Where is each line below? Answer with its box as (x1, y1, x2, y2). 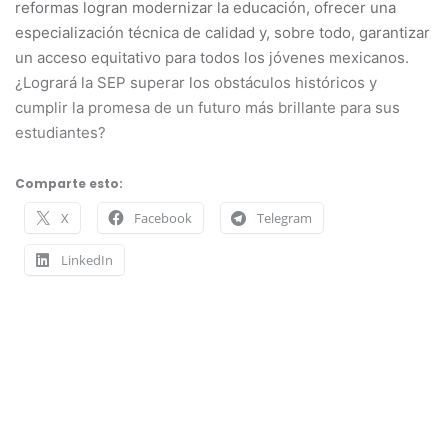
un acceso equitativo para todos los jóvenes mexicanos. (15, 47, 409, 67)
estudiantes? (15, 122, 106, 142)
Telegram (257, 208, 312, 227)
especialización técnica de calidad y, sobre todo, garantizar (15, 22, 430, 42)
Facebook (134, 208, 192, 227)
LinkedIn (61, 250, 113, 269)
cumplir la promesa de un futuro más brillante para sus (15, 97, 400, 117)
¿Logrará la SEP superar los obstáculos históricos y (15, 72, 377, 92)
